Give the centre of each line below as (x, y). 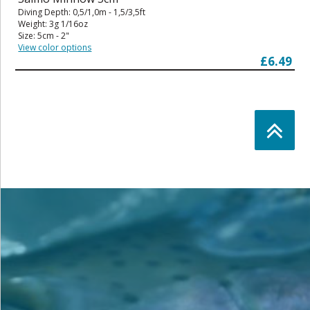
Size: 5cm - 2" (44, 35)
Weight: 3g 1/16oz (53, 24)
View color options (55, 47)
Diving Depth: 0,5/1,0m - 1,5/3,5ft (82, 12)
